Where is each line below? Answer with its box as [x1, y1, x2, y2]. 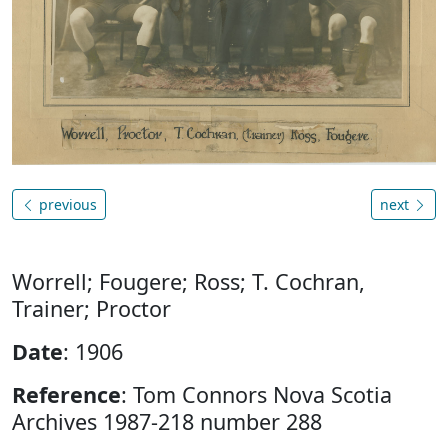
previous [35, 194, 97, 214]
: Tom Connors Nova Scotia [121, 379, 392, 409]
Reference [12, 379, 121, 409]
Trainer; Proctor [12, 293, 171, 323]
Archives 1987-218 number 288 [12, 406, 322, 436]
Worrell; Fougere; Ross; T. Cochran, [12, 266, 365, 296]
